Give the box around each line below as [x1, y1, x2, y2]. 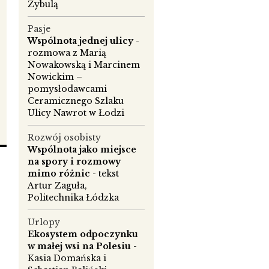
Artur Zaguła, [28, 180, 87, 192]
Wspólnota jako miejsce [28, 144, 136, 156]
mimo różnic [28, 168, 90, 180]
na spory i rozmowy [28, 156, 121, 168]
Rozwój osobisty [28, 132, 101, 144]
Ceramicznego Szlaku [28, 95, 124, 107]
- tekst [90, 168, 119, 180]
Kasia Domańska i [28, 253, 106, 264]
